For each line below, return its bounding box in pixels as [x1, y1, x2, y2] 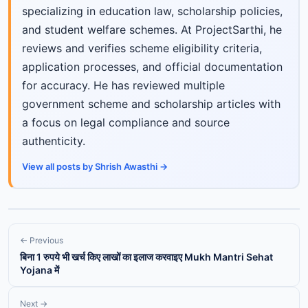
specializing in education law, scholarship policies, [22, 4, 283, 19]
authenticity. [22, 134, 85, 148]
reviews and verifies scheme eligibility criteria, [22, 41, 262, 56]
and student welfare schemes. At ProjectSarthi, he [22, 23, 282, 37]
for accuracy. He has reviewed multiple [22, 78, 225, 93]
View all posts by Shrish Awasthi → [22, 161, 168, 173]
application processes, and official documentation [22, 60, 283, 74]
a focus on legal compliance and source [22, 115, 230, 130]
